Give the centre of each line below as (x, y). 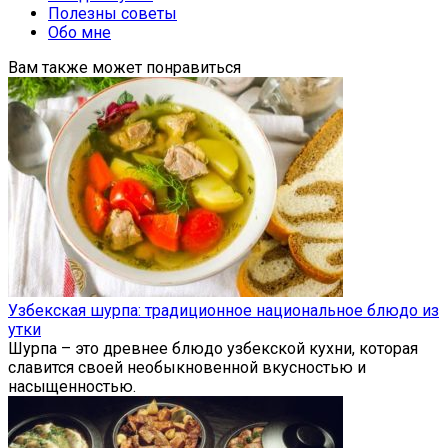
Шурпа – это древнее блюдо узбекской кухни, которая (213, 348)
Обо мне (79, 32)
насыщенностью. (72, 386)
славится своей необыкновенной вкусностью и (187, 367)
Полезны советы (112, 13)
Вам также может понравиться (124, 67)
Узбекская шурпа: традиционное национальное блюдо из (223, 310)
